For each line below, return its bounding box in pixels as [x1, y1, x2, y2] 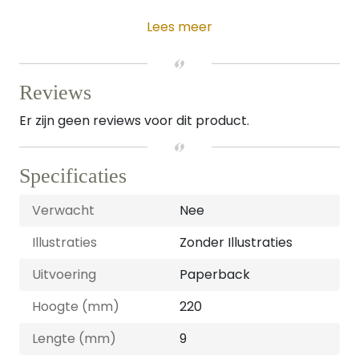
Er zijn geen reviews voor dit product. [19, 111, 249, 130]
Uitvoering [32, 265, 96, 284]
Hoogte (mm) [32, 297, 119, 316]
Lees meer [147, 18, 212, 36]
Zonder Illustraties [179, 233, 292, 252]
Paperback [179, 265, 250, 284]
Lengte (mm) [32, 329, 116, 348]
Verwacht [32, 201, 95, 220]
